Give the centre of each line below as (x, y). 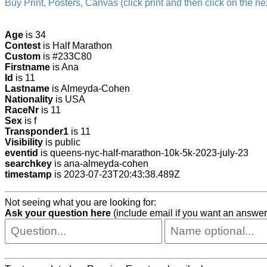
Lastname (27, 89)
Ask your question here (58, 213)
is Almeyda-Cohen (90, 89)
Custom (23, 57)
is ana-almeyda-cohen (100, 164)
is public (62, 142)
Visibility (24, 142)
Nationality (29, 100)
